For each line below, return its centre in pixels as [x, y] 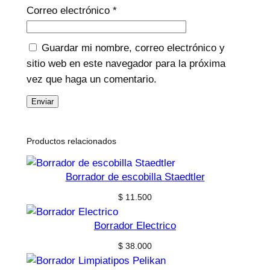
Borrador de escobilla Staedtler [135, 177]
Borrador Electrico [135, 226]
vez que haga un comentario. [91, 79]
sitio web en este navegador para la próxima [126, 63]
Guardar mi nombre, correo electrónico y [133, 48]
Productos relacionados [71, 141]
